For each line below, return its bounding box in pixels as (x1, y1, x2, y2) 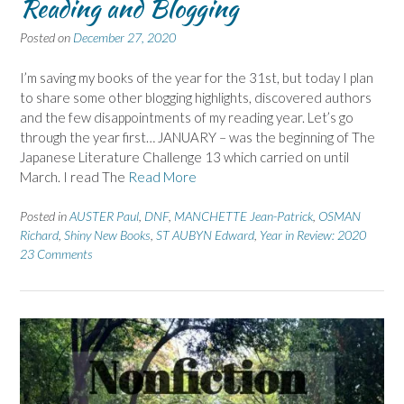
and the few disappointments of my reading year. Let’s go (20, 108, 353, 125)
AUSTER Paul (69, 208, 139, 225)
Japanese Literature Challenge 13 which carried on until (20, 148, 349, 165)
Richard (20, 227, 59, 243)
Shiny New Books (64, 227, 151, 243)
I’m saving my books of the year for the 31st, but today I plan (20, 69, 373, 86)
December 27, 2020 (73, 30, 176, 46)
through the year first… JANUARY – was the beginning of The (20, 128, 375, 145)
